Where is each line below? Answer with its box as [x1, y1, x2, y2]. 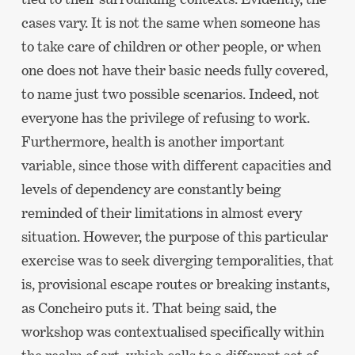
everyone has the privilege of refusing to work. [21, 109, 310, 126]
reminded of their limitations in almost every [21, 204, 302, 221]
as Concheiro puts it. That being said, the [21, 299, 277, 316]
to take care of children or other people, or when [21, 37, 321, 55]
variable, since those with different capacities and [21, 156, 331, 174]
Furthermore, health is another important [21, 132, 284, 150]
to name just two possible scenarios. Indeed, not [21, 85, 319, 102]
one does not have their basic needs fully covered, [21, 61, 328, 78]
